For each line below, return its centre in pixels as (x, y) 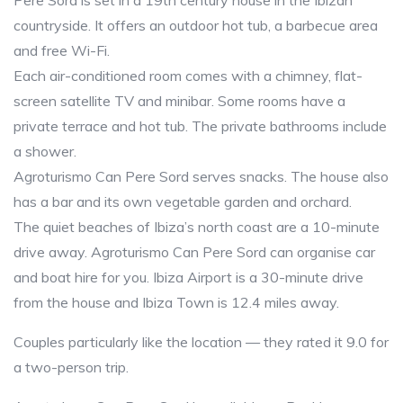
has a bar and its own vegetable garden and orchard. (183, 201)
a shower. (45, 151)
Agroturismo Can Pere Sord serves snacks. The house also (201, 176)
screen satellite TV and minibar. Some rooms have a (179, 101)
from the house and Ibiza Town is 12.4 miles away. (176, 302)
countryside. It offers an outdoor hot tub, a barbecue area (196, 25)
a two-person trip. (71, 367)
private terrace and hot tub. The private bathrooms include (200, 126)
